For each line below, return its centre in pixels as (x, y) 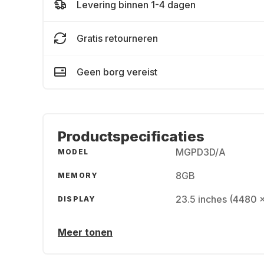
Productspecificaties (131, 136)
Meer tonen (85, 232)
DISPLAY (77, 199)
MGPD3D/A (201, 152)
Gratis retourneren (117, 38)
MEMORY (78, 175)
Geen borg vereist (117, 72)
